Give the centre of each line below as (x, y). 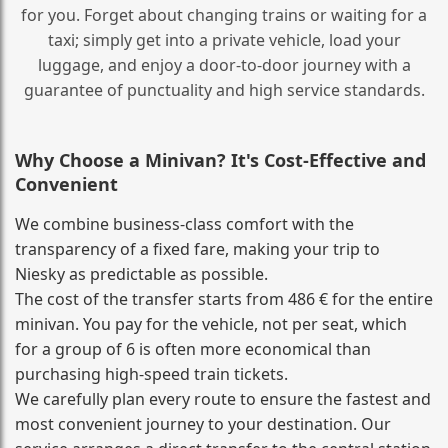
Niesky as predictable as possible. (141, 273)
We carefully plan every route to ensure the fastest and (223, 398)
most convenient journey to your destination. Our (203, 423)
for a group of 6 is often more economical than (193, 348)
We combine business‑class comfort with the (184, 223)
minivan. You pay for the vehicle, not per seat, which (211, 323)
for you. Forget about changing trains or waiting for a (224, 14)
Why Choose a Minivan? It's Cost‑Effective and (220, 159)
